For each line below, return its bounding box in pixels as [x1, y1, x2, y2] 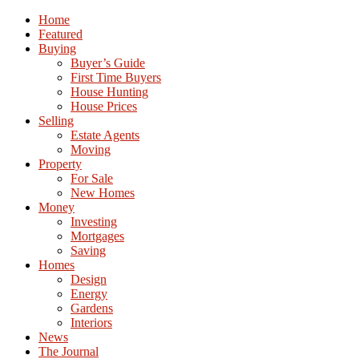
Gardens [71, 301, 113, 315]
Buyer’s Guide [71, 56, 145, 70]
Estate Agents [71, 128, 139, 142]
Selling [38, 114, 74, 127]
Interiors [71, 316, 112, 329]
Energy [71, 287, 107, 301]
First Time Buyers [71, 71, 161, 84]
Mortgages [71, 229, 124, 243]
